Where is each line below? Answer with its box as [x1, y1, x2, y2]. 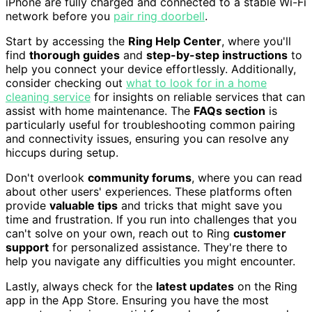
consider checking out [6, 76, 126, 91]
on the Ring [234, 279, 297, 294]
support [6, 240, 49, 255]
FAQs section [194, 104, 265, 118]
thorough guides [29, 48, 120, 63]
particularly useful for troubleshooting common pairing [6, 118, 295, 132]
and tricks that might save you [118, 198, 282, 213]
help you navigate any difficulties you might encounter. [6, 254, 295, 269]
